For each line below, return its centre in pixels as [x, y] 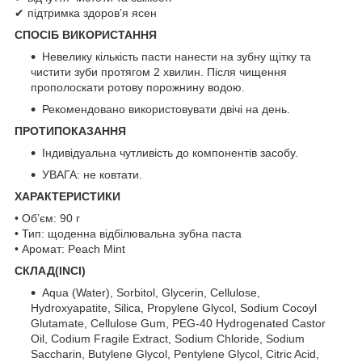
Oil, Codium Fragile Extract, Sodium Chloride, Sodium [168, 338]
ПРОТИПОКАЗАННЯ [70, 130]
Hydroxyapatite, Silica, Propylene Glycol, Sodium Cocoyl [174, 307]
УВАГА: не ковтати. [92, 174]
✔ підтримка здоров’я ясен [86, 13]
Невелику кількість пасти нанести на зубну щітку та [177, 56]
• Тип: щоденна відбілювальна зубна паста [128, 233]
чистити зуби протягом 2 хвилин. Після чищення [159, 72]
